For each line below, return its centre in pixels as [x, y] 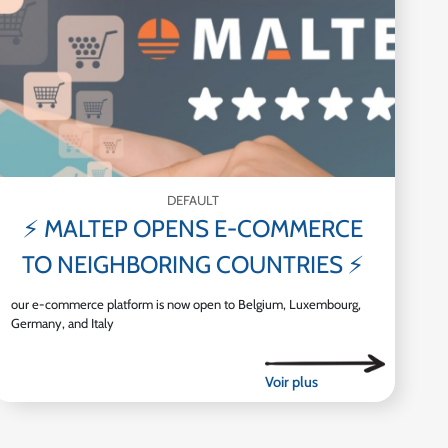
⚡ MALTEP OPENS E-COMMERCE [192, 228]
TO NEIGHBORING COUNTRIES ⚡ [192, 264]
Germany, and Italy [62, 322]
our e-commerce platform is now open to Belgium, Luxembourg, [185, 303]
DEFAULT [192, 199]
